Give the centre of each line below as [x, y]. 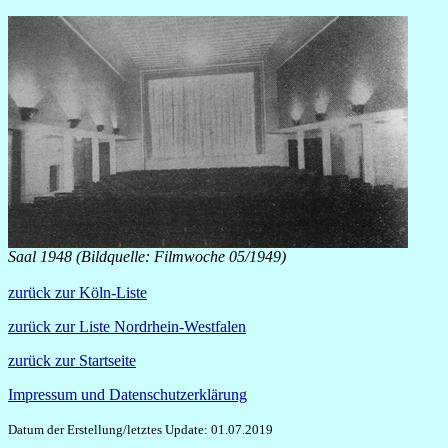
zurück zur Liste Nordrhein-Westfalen [127, 326]
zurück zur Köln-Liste [77, 292]
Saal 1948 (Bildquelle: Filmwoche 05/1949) [147, 256]
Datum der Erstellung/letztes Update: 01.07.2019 [140, 429]
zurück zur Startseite [72, 360]
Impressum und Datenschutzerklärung [127, 394]
